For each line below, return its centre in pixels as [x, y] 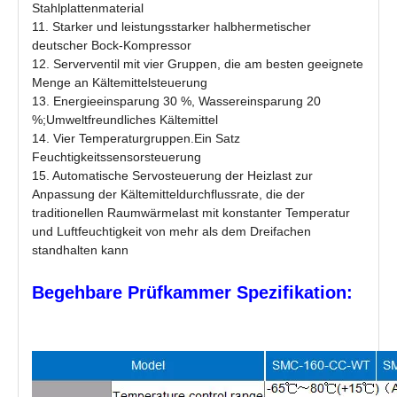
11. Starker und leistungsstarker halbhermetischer [171, 27]
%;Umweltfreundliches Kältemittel [125, 120]
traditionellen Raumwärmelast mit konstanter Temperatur [191, 213]
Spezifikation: [292, 292]
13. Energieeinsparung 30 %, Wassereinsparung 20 [176, 101]
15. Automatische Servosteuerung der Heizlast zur [172, 175]
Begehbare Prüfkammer [132, 292]
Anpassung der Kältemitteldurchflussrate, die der [168, 194]
